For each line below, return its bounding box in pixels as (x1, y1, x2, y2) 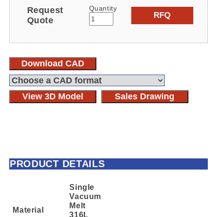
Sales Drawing (115, 91, 175, 101)
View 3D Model (22, 91, 84, 101)
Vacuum (69, 191, 101, 201)
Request (27, 5, 63, 15)
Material (13, 205, 44, 214)
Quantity (89, 4, 117, 12)
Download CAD (21, 58, 85, 68)
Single (69, 182, 94, 191)
